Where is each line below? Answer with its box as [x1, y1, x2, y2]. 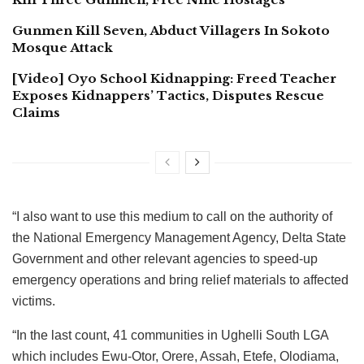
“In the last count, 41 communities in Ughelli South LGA [12, 327, 328, 342]
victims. [12, 293, 55, 308]
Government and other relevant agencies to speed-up [12, 251, 318, 266]
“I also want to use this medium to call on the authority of [12, 209, 332, 223]
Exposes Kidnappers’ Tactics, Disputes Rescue [12, 87, 324, 103]
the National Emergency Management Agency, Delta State [12, 230, 346, 245]
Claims [12, 104, 63, 120]
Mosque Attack [12, 39, 113, 55]
